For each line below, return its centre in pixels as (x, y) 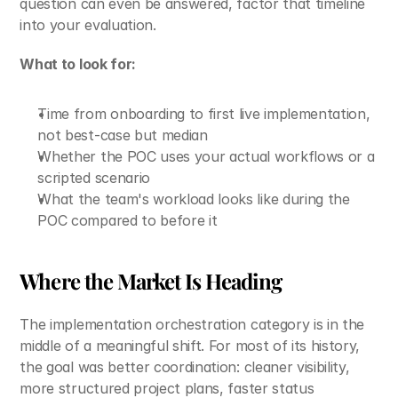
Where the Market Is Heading (151, 281)
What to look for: (78, 64)
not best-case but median (123, 135)
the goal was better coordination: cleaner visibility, (185, 367)
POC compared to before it (127, 220)
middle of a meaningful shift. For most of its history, (190, 346)
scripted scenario (94, 178)
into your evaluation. (88, 25)
